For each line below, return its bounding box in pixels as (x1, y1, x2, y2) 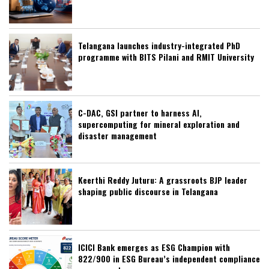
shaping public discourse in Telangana (78, 185, 218, 198)
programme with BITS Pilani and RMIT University (78, 50, 254, 64)
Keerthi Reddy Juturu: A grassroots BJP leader (78, 174, 247, 187)
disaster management (78, 129, 157, 142)
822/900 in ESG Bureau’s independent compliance (78, 252, 260, 265)
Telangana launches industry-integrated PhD (78, 39, 240, 52)
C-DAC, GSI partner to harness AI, (78, 106, 202, 119)
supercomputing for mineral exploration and (78, 118, 240, 131)
